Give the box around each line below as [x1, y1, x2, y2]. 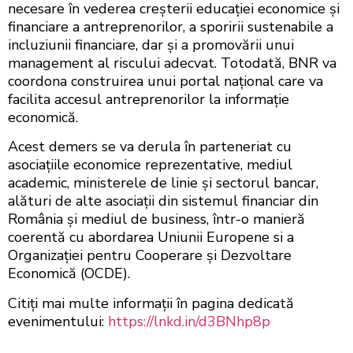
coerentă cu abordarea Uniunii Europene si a [8, 228, 294, 247]
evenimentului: [8, 311, 108, 331]
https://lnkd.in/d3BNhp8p [108, 311, 270, 331]
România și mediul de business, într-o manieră [8, 210, 305, 229]
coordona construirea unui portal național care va [8, 71, 323, 91]
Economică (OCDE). [8, 264, 130, 284]
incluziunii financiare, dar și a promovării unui [8, 35, 294, 54]
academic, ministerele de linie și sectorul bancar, [8, 173, 318, 193]
